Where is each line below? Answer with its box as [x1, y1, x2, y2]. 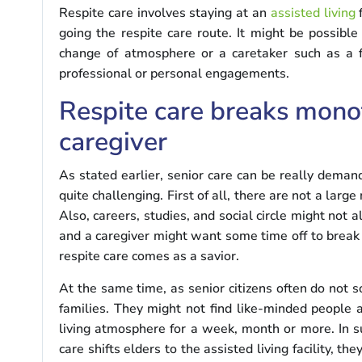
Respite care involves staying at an [59, 3, 271, 22]
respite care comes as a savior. [59, 246, 239, 265]
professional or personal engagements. [59, 64, 289, 82]
